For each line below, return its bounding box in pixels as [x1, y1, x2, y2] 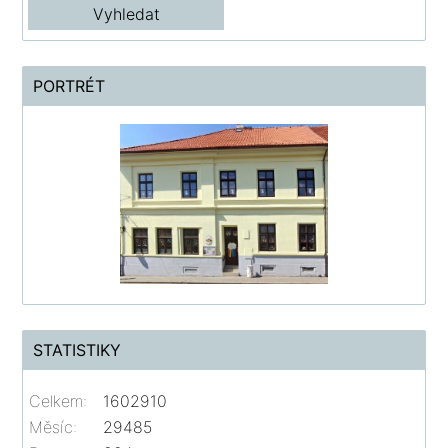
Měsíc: [29, 417, 78, 438]
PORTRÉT [33, 76, 106, 97]
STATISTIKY [33, 340, 122, 361]
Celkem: [29, 391, 88, 412]
